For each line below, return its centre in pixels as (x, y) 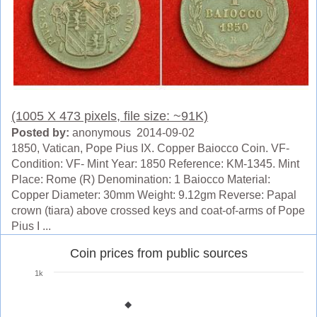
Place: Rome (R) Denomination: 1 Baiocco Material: (141, 179)
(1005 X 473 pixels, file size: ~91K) (110, 116)
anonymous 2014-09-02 (132, 132)
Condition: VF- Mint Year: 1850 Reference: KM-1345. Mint (155, 163)
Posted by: (40, 132)
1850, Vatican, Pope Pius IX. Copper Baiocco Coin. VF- (150, 148)
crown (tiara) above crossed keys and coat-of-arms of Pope (158, 210)
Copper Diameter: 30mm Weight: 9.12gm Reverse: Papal (154, 195)
